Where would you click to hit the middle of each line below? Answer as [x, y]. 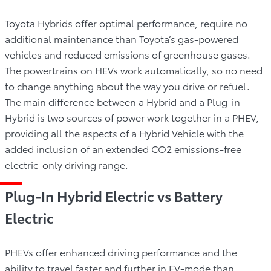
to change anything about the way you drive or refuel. [127, 85]
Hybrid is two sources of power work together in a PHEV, [132, 117]
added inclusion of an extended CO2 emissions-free [123, 148]
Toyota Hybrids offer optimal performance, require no [126, 22]
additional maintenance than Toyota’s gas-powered [122, 38]
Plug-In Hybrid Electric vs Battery [114, 195]
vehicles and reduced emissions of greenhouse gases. [128, 54]
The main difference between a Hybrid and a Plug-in [122, 101]
